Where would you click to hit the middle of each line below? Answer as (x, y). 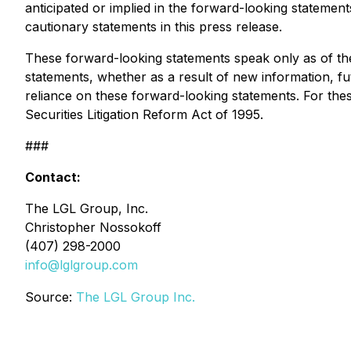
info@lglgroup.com (81, 265)
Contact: (53, 177)
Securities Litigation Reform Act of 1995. (144, 114)
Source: (51, 297)
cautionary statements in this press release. (154, 27)
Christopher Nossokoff (93, 227)
